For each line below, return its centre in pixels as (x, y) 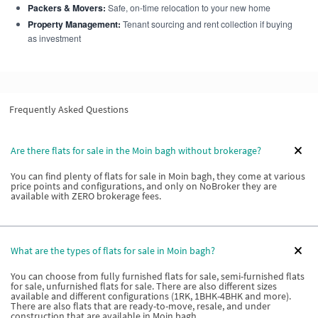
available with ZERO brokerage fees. (86, 196)
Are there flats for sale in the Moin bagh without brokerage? (136, 150)
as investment (54, 38)
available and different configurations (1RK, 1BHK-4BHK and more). (151, 296)
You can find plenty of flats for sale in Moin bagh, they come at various (158, 176)
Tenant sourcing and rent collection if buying (206, 24)
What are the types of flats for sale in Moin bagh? (113, 250)
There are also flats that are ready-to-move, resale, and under (141, 306)
